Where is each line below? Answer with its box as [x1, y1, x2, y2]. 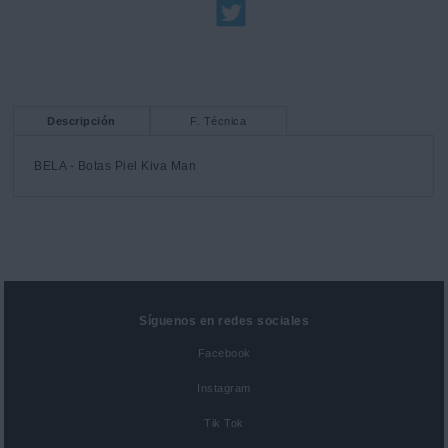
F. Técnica [190, 114, 247, 127]
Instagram [197, 381, 251, 394]
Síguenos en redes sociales [139, 313, 309, 328]
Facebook [197, 346, 251, 359]
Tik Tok [204, 416, 244, 429]
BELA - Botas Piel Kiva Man [34, 159, 197, 174]
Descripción [47, 114, 116, 127]
